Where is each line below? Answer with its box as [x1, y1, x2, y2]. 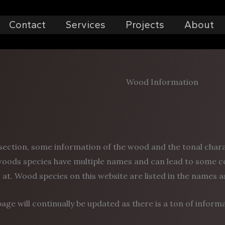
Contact [9, 18, 46, 31]
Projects [125, 18, 164, 31]
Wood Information [126, 77, 199, 87]
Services [65, 18, 105, 31]
